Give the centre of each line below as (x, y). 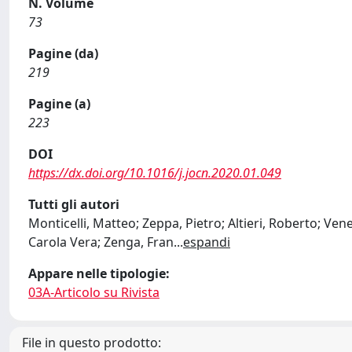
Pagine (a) (59, 104)
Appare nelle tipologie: (99, 273)
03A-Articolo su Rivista (94, 292)
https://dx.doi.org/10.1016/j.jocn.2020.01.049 (155, 173)
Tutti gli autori (74, 204)
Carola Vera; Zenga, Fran (101, 242)
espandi (207, 242)
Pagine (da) (63, 53)
